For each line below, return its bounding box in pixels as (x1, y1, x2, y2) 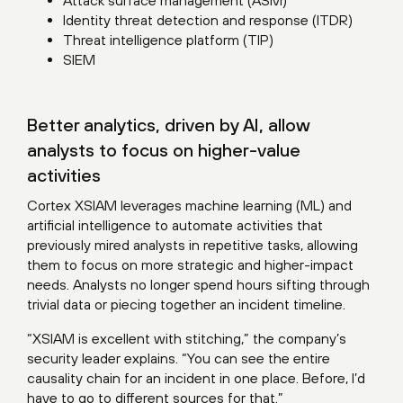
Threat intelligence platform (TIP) (63, 31, 273, 48)
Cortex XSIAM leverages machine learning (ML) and (27, 197, 352, 213)
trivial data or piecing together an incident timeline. (27, 296, 345, 312)
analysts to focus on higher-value (27, 139, 300, 160)
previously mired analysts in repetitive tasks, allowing (27, 237, 358, 253)
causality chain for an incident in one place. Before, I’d (27, 370, 365, 386)
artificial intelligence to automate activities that (27, 217, 323, 233)
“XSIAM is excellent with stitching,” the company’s (27, 330, 346, 346)
